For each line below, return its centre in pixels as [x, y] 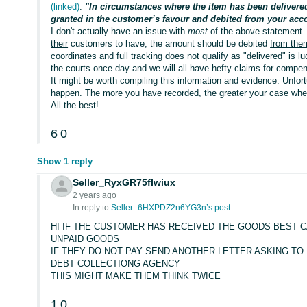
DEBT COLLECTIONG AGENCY [116, 263]
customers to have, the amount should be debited [169, 44]
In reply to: [92, 208]
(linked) [65, 7]
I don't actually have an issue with [120, 31]
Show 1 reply [65, 161]
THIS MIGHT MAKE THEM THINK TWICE [136, 276]
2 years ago [95, 195]
